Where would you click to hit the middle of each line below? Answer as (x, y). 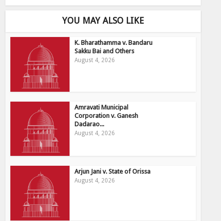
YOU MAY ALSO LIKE (103, 20)
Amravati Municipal (102, 107)
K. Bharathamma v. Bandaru (114, 43)
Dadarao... (90, 124)
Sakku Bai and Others (105, 51)
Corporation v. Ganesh (107, 115)
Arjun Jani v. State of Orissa (113, 172)
